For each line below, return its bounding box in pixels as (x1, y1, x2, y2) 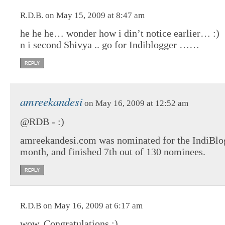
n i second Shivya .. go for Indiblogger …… (20, 39, 199, 51)
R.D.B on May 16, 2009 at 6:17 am (20, 201, 143, 211)
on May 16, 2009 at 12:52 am (82, 98, 188, 108)
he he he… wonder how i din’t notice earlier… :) (20, 28, 219, 39)
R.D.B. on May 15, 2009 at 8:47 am (20, 11, 145, 21)
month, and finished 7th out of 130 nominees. (20, 146, 205, 158)
